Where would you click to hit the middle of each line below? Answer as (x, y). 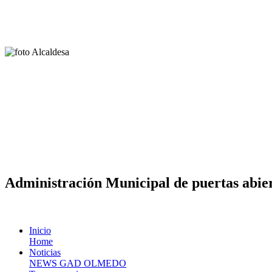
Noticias (45, 252)
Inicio (40, 230)
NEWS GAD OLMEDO (78, 263)
